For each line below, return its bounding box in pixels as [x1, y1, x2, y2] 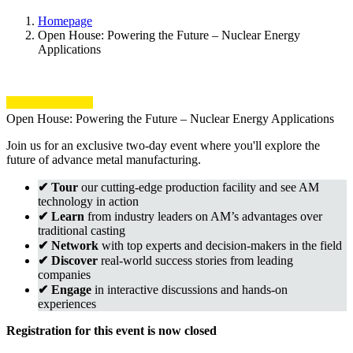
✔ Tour [38, 180, 78, 194]
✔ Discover [38, 253, 98, 267]
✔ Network [38, 238, 98, 252]
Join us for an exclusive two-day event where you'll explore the [6, 138, 320, 152]
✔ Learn [38, 209, 84, 223]
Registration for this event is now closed [6, 323, 217, 337]
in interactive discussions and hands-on [91, 282, 288, 296]
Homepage [38, 13, 92, 28]
